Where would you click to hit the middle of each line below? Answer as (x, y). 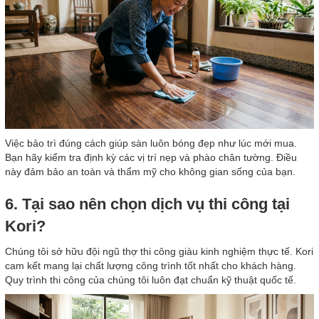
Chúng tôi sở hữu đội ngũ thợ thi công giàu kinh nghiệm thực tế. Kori (159, 251)
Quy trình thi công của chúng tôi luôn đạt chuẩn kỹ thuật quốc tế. (151, 279)
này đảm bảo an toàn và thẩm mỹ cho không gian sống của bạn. (150, 171)
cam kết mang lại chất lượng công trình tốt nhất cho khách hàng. (151, 265)
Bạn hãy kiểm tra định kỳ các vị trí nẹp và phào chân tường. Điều (151, 157)
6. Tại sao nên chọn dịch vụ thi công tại (147, 204)
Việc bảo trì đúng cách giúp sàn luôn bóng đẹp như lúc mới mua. (151, 143)
